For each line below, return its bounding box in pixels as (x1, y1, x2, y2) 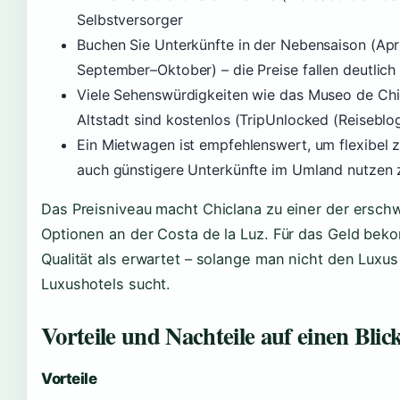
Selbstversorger (77, 10, 183, 29)
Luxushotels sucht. (41, 274, 171, 293)
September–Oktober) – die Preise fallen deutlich (77, 60, 396, 79)
